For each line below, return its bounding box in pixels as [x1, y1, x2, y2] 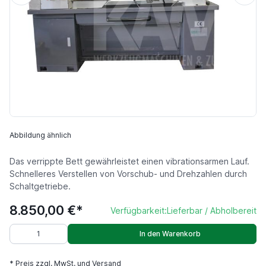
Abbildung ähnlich [9, 131, 71, 140]
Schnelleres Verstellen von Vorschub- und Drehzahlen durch [9, 169, 247, 179]
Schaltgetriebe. [9, 181, 71, 191]
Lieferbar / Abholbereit [167, 205, 256, 216]
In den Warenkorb [139, 229, 201, 238]
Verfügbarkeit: [110, 205, 167, 216]
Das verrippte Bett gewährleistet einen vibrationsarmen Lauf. [9, 156, 249, 166]
